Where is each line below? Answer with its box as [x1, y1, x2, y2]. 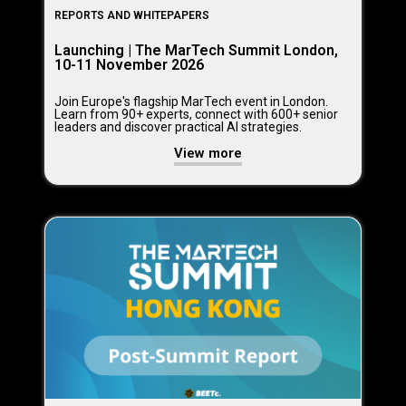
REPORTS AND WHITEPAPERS [54, 8, 209, 22]
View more [173, 145, 242, 162]
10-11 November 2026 [54, 55, 204, 73]
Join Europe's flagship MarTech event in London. [54, 94, 328, 110]
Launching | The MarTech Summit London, [54, 41, 338, 59]
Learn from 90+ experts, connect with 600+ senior [54, 107, 338, 122]
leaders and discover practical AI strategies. [54, 120, 302, 135]
